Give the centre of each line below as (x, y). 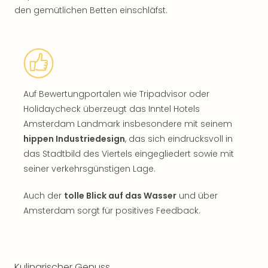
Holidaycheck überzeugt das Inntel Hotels (112, 109)
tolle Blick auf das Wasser (120, 196)
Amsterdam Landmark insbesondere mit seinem (128, 124)
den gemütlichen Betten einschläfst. (91, 10)
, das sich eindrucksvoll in (179, 139)
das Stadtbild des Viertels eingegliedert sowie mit (129, 154)
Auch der (44, 196)
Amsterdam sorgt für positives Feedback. (112, 211)
